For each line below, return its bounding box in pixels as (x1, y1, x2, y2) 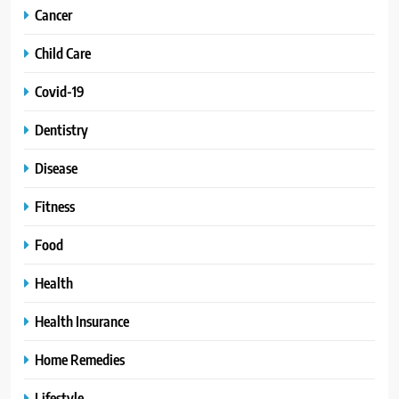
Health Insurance (35, 312, 129, 331)
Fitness (35, 197, 75, 216)
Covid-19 (35, 82, 85, 102)
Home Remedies (35, 350, 125, 370)
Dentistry (35, 120, 88, 140)
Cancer (35, 5, 72, 25)
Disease (35, 159, 77, 178)
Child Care (35, 44, 91, 63)
